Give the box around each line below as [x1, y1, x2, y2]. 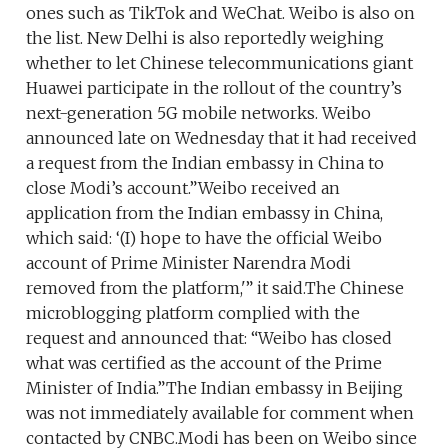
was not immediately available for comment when [26, 403, 415, 424]
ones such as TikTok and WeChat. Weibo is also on [26, 3, 416, 24]
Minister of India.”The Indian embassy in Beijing [26, 378, 404, 399]
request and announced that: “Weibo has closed [26, 328, 393, 349]
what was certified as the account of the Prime [26, 353, 383, 374]
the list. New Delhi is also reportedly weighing [26, 28, 385, 49]
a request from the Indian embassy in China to [26, 153, 385, 174]
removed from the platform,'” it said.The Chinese [26, 278, 405, 299]
